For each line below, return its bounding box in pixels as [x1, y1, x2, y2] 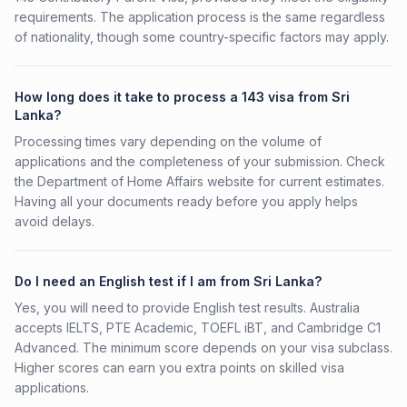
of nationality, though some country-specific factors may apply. [15, 29, 389, 45]
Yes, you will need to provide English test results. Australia [15, 300, 360, 315]
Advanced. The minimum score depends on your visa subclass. [15, 340, 392, 355]
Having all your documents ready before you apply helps [15, 194, 358, 209]
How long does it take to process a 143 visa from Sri [15, 89, 350, 104]
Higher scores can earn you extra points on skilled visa [15, 360, 344, 375]
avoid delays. [15, 213, 94, 229]
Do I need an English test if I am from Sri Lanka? [15, 273, 322, 289]
